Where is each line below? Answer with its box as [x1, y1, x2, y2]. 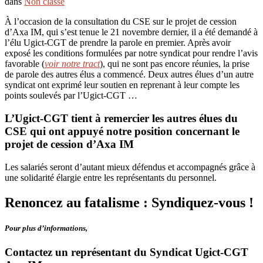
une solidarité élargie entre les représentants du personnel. [5, 172, 217, 183]
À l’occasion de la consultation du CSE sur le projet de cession [5, 16, 237, 27]
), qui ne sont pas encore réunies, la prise [100, 59, 249, 69]
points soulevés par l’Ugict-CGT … [5, 90, 137, 101]
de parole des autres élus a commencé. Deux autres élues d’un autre [5, 69, 254, 80]
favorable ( [5, 59, 45, 69]
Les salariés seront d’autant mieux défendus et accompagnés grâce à [5, 161, 255, 172]
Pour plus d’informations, [5, 223, 87, 232]
